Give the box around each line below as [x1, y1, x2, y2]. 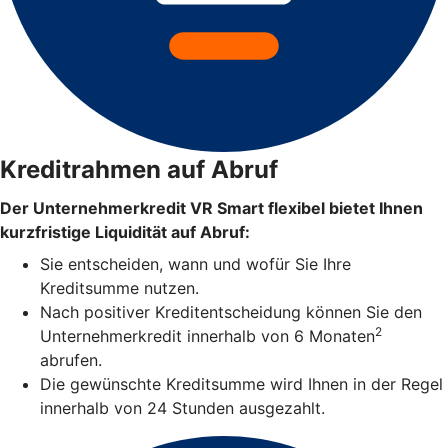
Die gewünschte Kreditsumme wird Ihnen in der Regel [40, 374, 443, 395]
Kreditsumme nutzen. [40, 278, 199, 299]
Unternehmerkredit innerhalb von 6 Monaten [40, 326, 375, 347]
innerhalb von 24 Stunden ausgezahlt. [40, 398, 325, 419]
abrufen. [40, 350, 102, 371]
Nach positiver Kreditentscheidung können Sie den [40, 302, 422, 323]
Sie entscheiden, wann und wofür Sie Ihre [40, 254, 351, 275]
